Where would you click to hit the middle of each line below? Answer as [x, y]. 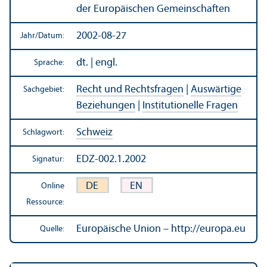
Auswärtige [216, 89]
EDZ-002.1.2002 [111, 159]
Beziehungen [106, 105]
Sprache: [49, 63]
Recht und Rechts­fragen [130, 89]
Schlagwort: [44, 132]
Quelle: [52, 229]
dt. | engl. [97, 63]
